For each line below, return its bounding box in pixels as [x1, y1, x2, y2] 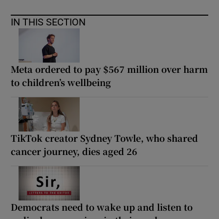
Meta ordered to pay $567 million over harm [11, 62, 208, 75]
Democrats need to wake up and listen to [11, 200, 193, 213]
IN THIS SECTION [11, 17, 86, 27]
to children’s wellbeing [11, 75, 111, 88]
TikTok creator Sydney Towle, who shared [11, 131, 198, 144]
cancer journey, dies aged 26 [11, 144, 138, 157]
